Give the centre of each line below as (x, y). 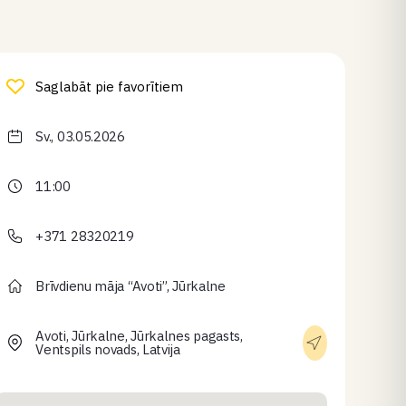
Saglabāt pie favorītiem (110, 87)
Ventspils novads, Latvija (108, 349)
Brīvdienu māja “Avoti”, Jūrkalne (130, 286)
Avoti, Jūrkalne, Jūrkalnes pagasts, (139, 336)
